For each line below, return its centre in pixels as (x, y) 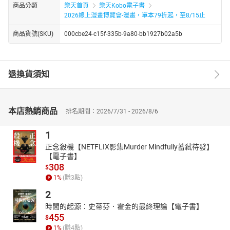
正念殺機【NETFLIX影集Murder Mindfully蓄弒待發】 (129, 147)
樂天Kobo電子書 (122, 5)
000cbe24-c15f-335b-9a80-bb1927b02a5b (123, 34)
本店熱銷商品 (33, 111)
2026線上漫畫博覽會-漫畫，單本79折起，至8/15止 (135, 15)
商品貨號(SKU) (33, 34)
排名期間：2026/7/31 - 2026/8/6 (112, 111)
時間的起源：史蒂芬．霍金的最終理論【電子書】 (124, 206)
